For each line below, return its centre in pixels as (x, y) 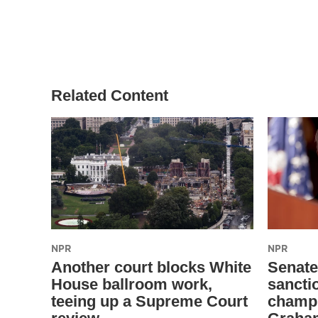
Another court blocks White (151, 268)
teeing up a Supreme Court (149, 302)
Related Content (110, 95)
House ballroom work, (132, 285)
